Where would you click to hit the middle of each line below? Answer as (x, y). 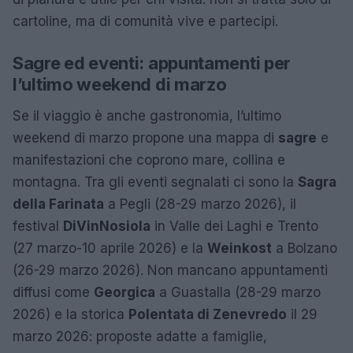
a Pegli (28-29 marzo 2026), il (200, 204)
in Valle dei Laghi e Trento (234, 226)
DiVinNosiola (107, 226)
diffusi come (53, 292)
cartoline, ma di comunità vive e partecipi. (145, 21)
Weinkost (240, 248)
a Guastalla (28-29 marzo (238, 292)
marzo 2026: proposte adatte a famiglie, (140, 336)
